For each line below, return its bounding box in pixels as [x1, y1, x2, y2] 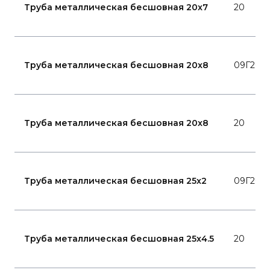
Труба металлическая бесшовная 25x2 [24, 175, 207, 186]
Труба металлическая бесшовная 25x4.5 [24, 233, 214, 244]
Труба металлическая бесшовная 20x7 [24, 2, 208, 13]
